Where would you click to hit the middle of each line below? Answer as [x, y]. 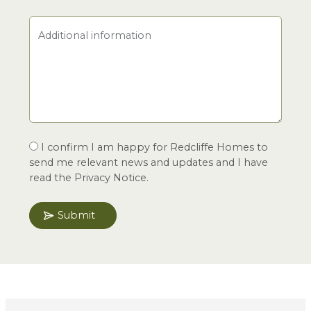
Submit [76, 216]
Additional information [95, 36]
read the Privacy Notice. [89, 178]
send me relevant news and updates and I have [149, 163]
